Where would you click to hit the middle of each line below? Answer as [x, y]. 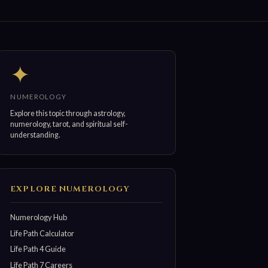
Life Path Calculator [42, 233]
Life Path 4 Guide [38, 249]
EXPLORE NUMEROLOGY [70, 189]
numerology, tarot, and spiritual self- [69, 124]
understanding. [36, 135]
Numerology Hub [39, 217]
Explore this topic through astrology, [68, 114]
